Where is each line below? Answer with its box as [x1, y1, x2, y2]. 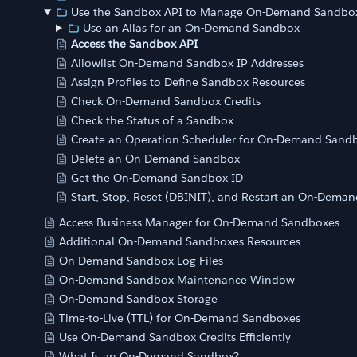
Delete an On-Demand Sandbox [71, 151, 240, 166]
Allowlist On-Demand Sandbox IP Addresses [71, 56, 304, 70]
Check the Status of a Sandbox [71, 113, 233, 127]
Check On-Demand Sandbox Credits [71, 94, 261, 108]
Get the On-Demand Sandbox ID [71, 171, 243, 185]
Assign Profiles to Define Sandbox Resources [71, 75, 305, 89]
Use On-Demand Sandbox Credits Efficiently [59, 330, 291, 344]
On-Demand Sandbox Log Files [59, 253, 223, 268]
